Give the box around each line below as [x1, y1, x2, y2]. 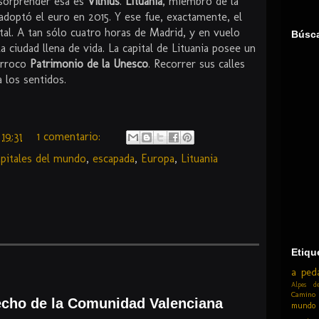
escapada [93, 152, 135, 166]
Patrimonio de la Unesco [30, 57, 148, 71]
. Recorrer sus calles [148, 57, 245, 71]
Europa [141, 152, 174, 166]
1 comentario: [37, 129, 104, 143]
